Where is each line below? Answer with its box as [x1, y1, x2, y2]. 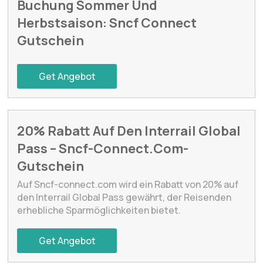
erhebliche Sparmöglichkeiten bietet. [17, 203, 181, 217]
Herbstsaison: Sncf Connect [17, 14, 197, 32]
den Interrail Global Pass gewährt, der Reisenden [17, 190, 232, 204]
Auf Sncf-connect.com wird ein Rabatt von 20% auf [17, 177, 239, 191]
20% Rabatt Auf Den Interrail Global [17, 122, 241, 140]
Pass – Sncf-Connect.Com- [17, 139, 189, 157]
